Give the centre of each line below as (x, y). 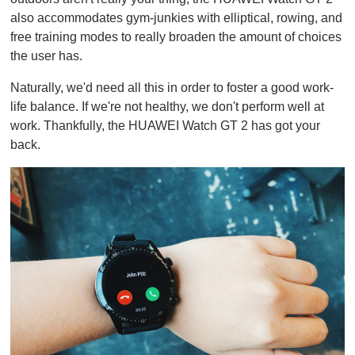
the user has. (48, 55)
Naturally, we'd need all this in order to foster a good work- (172, 87)
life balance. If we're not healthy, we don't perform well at (167, 106)
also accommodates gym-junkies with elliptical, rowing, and (176, 17)
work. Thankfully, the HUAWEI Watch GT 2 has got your (165, 125)
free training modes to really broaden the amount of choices (176, 36)
